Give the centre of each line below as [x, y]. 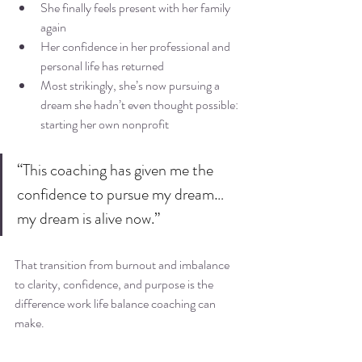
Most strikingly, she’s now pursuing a [131, 86]
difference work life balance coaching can [116, 304]
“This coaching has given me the [117, 170]
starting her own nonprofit [105, 124]
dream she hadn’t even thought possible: [141, 105]
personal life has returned [102, 66]
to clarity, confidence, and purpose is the [115, 284]
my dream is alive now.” [88, 219]
